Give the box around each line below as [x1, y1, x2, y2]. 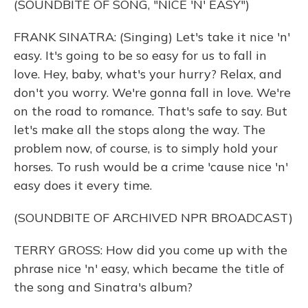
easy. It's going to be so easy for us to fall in [14, 47, 267, 63]
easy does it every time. [14, 177, 152, 193]
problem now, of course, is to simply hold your [14, 140, 278, 156]
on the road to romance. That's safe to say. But [14, 103, 287, 119]
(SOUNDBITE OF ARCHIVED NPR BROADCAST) [14, 210, 293, 225]
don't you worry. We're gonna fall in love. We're [14, 85, 291, 100]
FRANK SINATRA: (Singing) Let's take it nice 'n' [14, 29, 290, 45]
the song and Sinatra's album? [14, 279, 192, 295]
